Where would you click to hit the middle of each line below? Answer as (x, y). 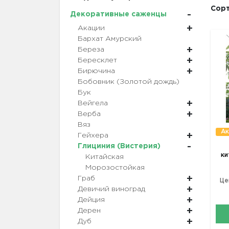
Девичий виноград (111, 189)
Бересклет (97, 61)
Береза (91, 50)
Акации (91, 28)
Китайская (105, 157)
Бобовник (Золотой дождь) (129, 82)
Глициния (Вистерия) (119, 146)
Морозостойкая (115, 168)
